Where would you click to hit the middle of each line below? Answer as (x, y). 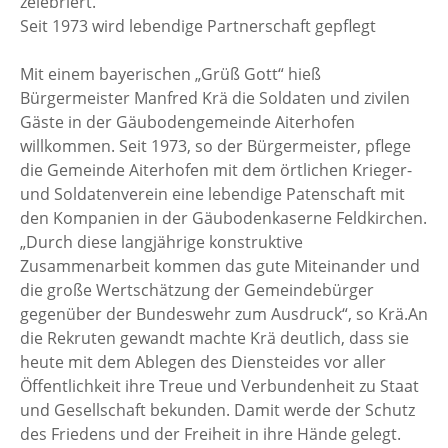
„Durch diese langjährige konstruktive (161, 241)
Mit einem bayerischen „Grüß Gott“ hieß (170, 73)
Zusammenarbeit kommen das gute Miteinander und (220, 265)
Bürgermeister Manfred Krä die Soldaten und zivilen (215, 97)
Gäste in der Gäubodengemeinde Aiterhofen (187, 121)
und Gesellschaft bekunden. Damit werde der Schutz (217, 409)
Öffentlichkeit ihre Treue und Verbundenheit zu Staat (219, 385)
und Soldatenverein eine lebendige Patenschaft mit (212, 193)
